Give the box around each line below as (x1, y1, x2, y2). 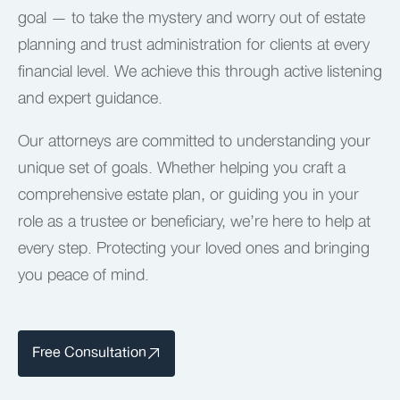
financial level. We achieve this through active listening (18, 58, 382, 83)
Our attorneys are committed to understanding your (18, 128, 371, 153)
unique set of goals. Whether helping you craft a (18, 154, 346, 179)
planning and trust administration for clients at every (18, 31, 370, 56)
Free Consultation (32, 342, 146, 365)
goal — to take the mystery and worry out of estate (18, 4, 365, 29)
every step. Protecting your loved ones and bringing (18, 235, 370, 260)
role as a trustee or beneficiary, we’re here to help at (18, 208, 371, 233)
